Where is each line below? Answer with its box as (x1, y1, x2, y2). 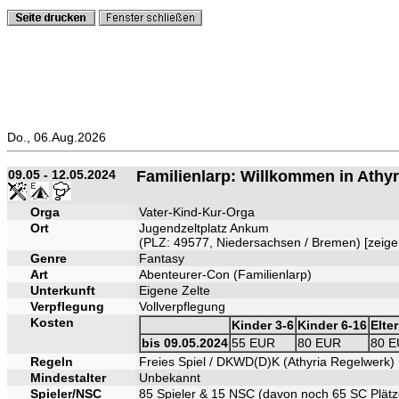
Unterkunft (30, 282, 95, 297)
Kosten (30, 314, 74, 330)
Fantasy (139, 250, 184, 265)
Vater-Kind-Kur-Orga (139, 204, 255, 219)
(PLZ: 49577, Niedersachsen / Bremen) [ (139, 234, 368, 249)
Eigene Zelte (139, 282, 210, 297)
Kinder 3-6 (232, 317, 294, 332)
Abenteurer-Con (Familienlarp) (139, 266, 312, 281)
